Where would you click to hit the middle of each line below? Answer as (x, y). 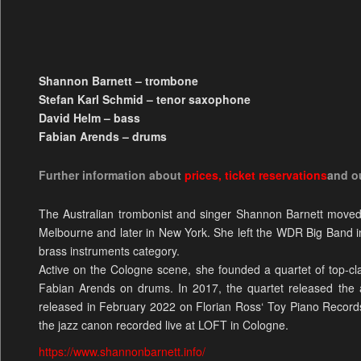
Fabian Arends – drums (102, 137)
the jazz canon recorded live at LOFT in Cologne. (163, 325)
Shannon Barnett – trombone (118, 81)
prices (201, 175)
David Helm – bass (89, 118)
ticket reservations (276, 175)
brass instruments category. (109, 251)
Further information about (111, 175)
